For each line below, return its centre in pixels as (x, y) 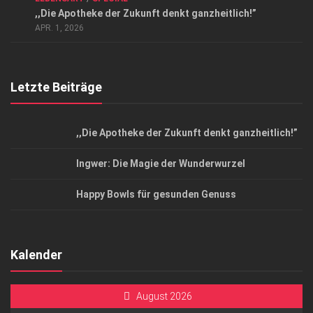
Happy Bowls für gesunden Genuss (156, 194)
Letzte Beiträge (56, 87)
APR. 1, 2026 (59, 28)
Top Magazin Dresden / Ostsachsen (104, 27)
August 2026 (164, 296)
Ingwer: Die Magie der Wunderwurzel (161, 163)
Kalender (36, 255)
